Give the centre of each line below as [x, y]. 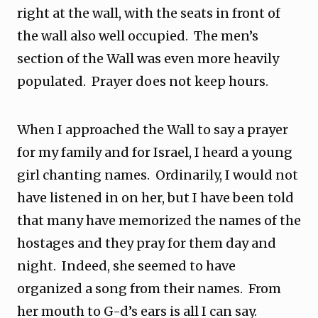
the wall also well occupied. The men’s [138, 36]
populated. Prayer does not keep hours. [143, 81]
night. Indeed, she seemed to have [126, 266]
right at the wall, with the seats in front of [149, 13]
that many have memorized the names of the [159, 220]
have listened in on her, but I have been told [155, 198]
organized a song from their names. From [149, 289]
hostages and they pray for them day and [147, 243]
